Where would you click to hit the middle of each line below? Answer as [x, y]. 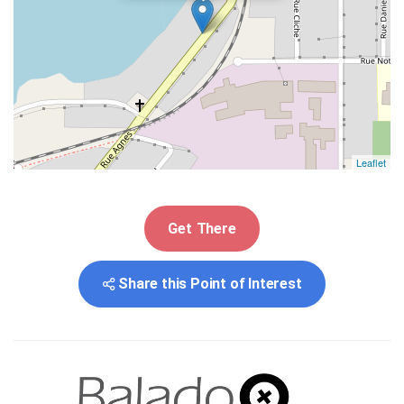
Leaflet [371, 162]
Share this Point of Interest [210, 283]
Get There [202, 228]
